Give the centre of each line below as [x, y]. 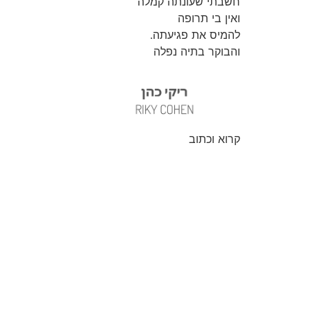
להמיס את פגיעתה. [195, 35]
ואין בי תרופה [209, 18]
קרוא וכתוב [215, 138]
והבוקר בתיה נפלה [197, 52]
